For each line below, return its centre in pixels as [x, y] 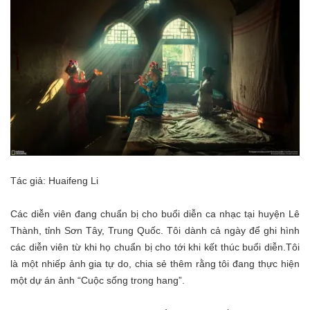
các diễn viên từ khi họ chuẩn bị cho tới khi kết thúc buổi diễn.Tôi [155, 247]
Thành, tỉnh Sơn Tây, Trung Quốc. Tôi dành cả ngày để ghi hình [155, 231]
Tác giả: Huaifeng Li [54, 181]
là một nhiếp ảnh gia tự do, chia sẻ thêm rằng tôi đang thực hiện [155, 264]
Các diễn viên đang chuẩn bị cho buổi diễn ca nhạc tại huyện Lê [155, 214]
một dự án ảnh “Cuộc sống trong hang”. [98, 281]
